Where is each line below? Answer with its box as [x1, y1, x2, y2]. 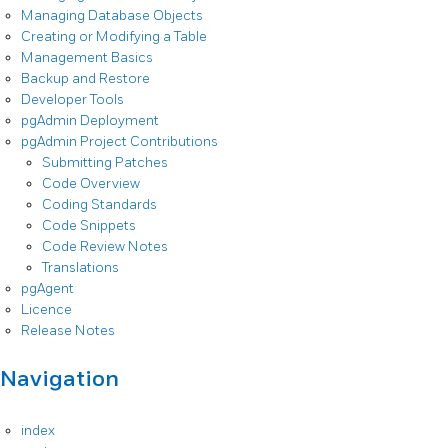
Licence [21, 300, 72, 318]
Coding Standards [42, 195, 157, 213]
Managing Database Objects [21, 6, 203, 24]
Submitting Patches [42, 153, 168, 171]
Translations [42, 258, 119, 276]
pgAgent [21, 279, 74, 297]
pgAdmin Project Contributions [21, 132, 218, 150]
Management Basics [21, 48, 153, 66]
